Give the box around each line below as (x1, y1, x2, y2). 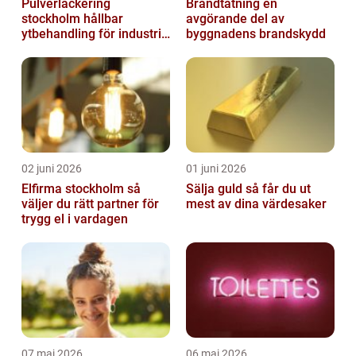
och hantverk (21, 41, 95, 56)
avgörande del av (186, 10, 284, 26)
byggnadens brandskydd (186, 25, 326, 41)
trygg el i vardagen (21, 211, 128, 226)
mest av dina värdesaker (186, 195, 327, 211)
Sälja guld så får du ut (186, 180, 246, 196)
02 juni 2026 (21, 161, 82, 175)
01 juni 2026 (186, 161, 246, 175)
